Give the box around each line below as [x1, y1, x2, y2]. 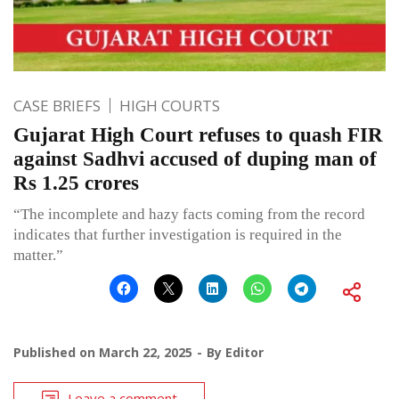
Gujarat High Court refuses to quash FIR [13, 123, 383, 146]
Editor [225, 343, 264, 361]
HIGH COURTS [119, 94, 220, 116]
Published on [13, 343, 99, 361]
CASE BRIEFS [13, 94, 101, 116]
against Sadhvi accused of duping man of [13, 147, 377, 170]
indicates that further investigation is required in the [13, 225, 342, 243]
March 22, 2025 [99, 343, 192, 361]
